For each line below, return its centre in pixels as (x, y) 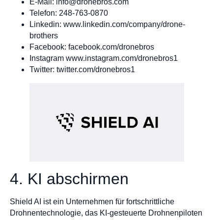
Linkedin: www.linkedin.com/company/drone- (107, 24)
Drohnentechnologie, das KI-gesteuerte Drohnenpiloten (106, 213)
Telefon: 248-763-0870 (69, 13)
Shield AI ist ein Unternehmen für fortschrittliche (92, 201)
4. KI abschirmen (69, 179)
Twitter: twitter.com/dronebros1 (82, 69)
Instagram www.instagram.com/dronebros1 (104, 58)
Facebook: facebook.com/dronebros (92, 47)
